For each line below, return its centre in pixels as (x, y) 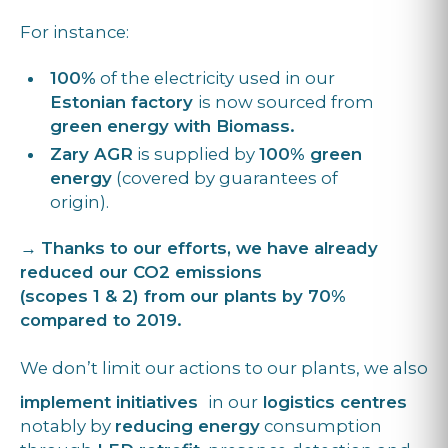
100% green (310, 153)
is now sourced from (286, 101)
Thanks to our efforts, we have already (209, 247)
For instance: (74, 31)
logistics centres (332, 401)
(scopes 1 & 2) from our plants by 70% (183, 295)
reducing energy (187, 425)
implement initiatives (114, 401)
